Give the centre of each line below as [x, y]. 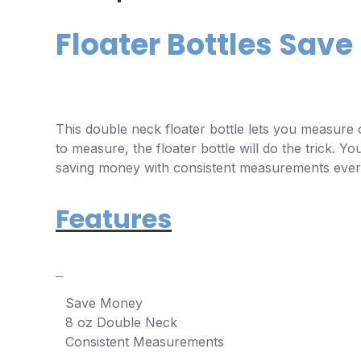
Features [114, 218]
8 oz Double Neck [121, 322]
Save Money [104, 303]
